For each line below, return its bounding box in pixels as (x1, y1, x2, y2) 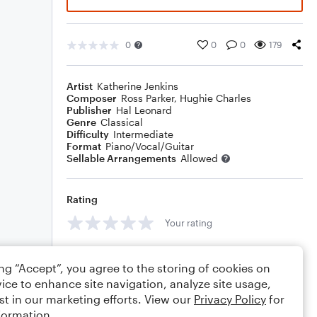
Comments (67, 248, 119, 260)
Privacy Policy (194, 292, 266, 306)
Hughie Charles (180, 92, 251, 104)
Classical (100, 116, 143, 128)
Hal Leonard (116, 104, 172, 116)
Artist (67, 80, 93, 92)
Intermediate (113, 128, 173, 140)
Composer (67, 92, 117, 104)
